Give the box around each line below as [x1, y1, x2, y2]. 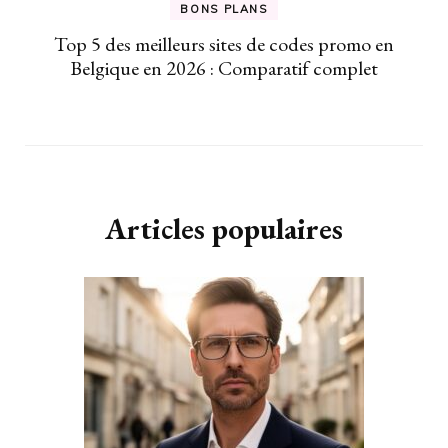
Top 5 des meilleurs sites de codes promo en [54, 30, 394, 57]
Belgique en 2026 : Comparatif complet [70, 54, 378, 81]
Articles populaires [105, 208, 343, 248]
